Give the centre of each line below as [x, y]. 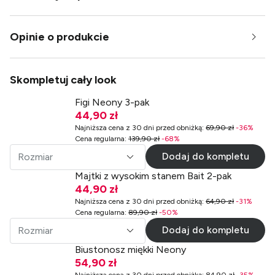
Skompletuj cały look [63, 79]
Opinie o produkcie [60, 37]
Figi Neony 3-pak [112, 102]
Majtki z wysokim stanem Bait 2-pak [153, 176]
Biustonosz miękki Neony [130, 249]
